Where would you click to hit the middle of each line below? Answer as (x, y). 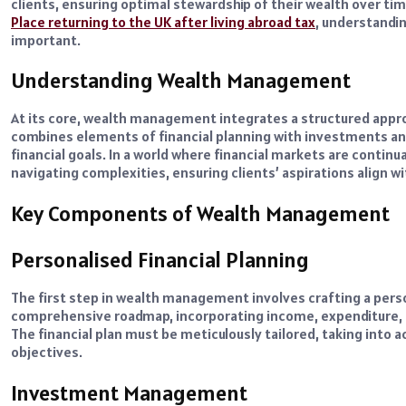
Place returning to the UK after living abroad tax (163, 21)
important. (46, 39)
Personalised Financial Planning (160, 260)
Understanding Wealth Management (181, 81)
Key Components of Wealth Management (200, 214)
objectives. (47, 352)
